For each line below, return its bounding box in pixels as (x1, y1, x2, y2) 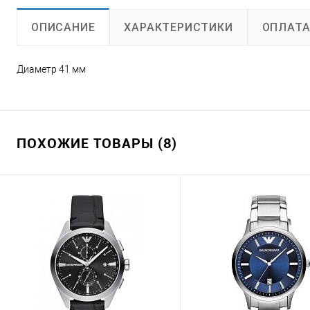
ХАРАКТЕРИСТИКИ (124, 20, 233, 34)
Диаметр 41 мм (17, 64, 86, 75)
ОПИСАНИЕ (31, 21, 95, 34)
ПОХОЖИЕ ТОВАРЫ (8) (17, 134, 177, 152)
